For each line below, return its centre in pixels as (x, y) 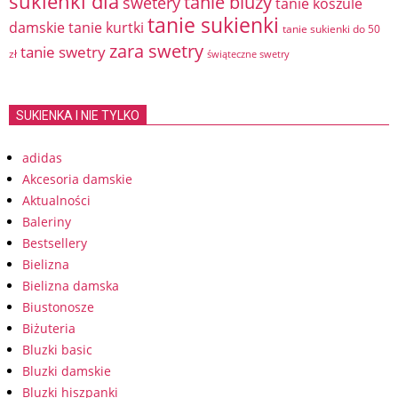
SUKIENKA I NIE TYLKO (78, 115)
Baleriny (47, 222)
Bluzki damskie (67, 371)
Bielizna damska (71, 286)
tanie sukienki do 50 (331, 29)
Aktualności (56, 200)
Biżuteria (49, 328)
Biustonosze (58, 307)
